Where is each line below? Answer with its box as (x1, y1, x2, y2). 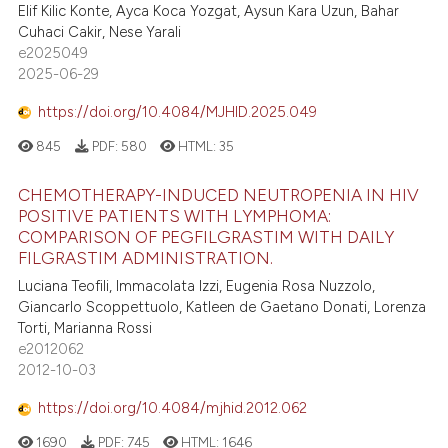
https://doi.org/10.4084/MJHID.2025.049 (38, 103, 318, 122)
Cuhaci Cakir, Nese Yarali (18, 22, 182, 41)
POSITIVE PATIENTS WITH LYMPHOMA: (18, 205, 332, 226)
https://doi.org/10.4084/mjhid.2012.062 (38, 399, 308, 418)
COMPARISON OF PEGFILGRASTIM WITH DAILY (18, 226, 395, 247)
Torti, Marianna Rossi (18, 318, 153, 337)
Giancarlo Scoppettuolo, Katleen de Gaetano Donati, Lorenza (18, 297, 427, 316)
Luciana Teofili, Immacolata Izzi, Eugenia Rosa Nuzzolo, (18, 276, 376, 295)
